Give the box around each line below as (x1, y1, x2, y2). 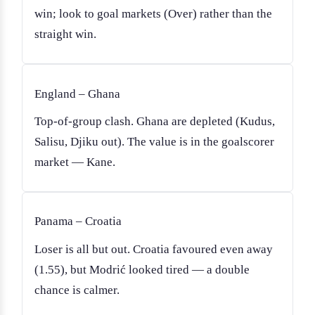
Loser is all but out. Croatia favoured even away (34, 242, 273, 256)
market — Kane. (34, 155, 115, 169)
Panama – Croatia (34, 214, 122, 229)
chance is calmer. (34, 283, 120, 297)
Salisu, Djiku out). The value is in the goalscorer (34, 134, 274, 148)
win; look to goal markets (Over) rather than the (34, 6, 272, 20)
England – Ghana (34, 86, 120, 101)
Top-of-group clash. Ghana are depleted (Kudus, (34, 114, 275, 128)
